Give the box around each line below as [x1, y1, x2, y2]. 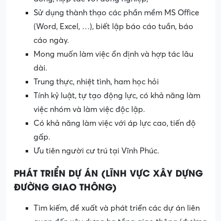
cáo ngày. [34, 36, 69, 45]
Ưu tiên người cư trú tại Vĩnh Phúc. [34, 147, 159, 156]
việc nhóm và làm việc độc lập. [34, 105, 145, 114]
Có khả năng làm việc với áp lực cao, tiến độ [34, 119, 196, 128]
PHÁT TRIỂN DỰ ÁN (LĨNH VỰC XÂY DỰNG [14, 166, 203, 180]
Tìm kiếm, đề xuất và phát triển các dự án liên [34, 204, 200, 213]
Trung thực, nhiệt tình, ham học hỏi [34, 77, 159, 87]
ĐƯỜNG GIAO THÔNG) [14, 180, 117, 193]
